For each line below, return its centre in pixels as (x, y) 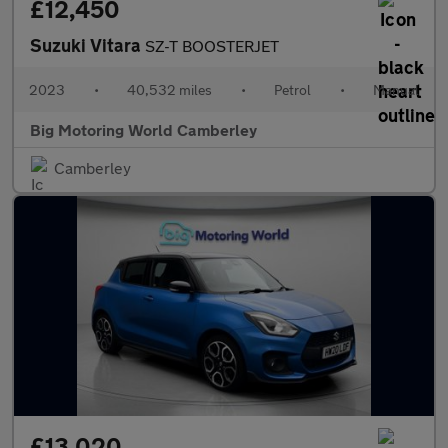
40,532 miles (169, 89)
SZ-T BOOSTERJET (212, 45)
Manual (396, 89)
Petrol (292, 89)
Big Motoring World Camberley (143, 129)
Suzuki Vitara (87, 45)
